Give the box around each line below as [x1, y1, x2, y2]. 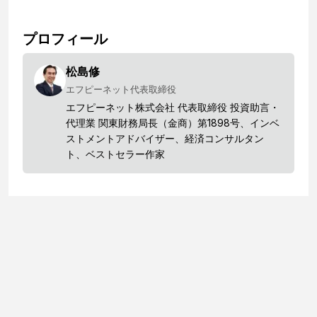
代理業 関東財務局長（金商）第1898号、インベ [66, 116, 279, 129]
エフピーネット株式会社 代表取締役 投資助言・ [66, 100, 279, 113]
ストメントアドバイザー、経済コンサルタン [66, 132, 264, 144]
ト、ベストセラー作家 [66, 147, 165, 160]
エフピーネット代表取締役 [66, 83, 176, 95]
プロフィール [23, 30, 108, 47]
